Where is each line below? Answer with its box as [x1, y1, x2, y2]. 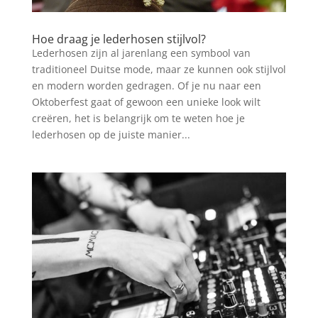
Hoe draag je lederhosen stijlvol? [31, 31, 206, 48]
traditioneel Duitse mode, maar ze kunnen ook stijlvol [31, 62, 286, 77]
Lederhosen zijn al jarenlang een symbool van [31, 46, 251, 60]
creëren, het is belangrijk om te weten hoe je [31, 111, 245, 126]
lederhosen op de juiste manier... [31, 128, 190, 142]
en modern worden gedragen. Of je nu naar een [31, 79, 261, 93]
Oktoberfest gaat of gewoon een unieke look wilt [31, 95, 261, 109]
